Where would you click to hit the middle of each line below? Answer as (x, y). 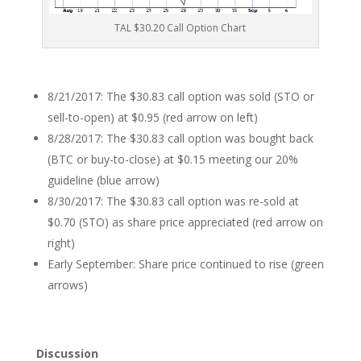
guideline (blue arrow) (103, 180)
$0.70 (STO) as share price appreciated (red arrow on (185, 222)
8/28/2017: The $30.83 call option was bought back (180, 139)
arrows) (67, 285)
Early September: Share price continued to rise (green (185, 264)
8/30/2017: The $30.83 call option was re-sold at (173, 201)
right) (61, 243)
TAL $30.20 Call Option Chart (180, 28)
